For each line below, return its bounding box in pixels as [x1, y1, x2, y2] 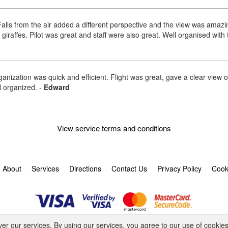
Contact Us [111, 163, 147, 174]
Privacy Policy [157, 163, 202, 174]
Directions [69, 163, 101, 174]
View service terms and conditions [57, 122, 171, 133]
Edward [44, 82, 70, 92]
